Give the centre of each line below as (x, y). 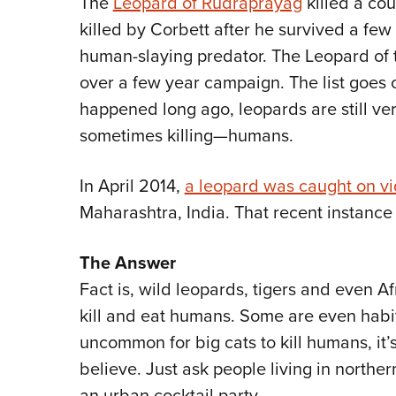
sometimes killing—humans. (186, 135)
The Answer (127, 263)
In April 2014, (132, 186)
